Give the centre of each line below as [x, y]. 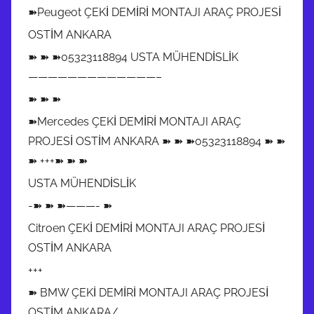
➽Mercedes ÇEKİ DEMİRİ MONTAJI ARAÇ [135, 121]
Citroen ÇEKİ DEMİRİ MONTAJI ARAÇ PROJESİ [146, 228]
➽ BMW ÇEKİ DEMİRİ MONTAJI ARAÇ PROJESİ [148, 292]
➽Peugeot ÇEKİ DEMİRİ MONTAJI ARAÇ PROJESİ [155, 12]
